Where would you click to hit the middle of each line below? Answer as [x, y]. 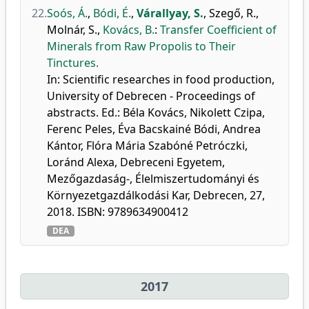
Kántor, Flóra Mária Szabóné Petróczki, [147, 146]
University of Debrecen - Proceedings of [151, 96]
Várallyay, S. [170, 13]
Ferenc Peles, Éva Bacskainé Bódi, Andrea [154, 129]
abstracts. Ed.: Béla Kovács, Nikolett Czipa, [156, 112]
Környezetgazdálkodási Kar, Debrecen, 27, [156, 195]
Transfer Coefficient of [218, 30]
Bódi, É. [112, 13]
